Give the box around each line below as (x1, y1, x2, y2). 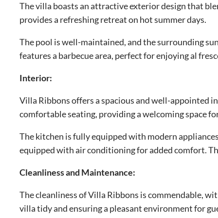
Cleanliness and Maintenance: (19, 166, 135, 178)
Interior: (19, 72, 52, 83)
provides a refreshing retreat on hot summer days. (19, 14, 206, 25)
